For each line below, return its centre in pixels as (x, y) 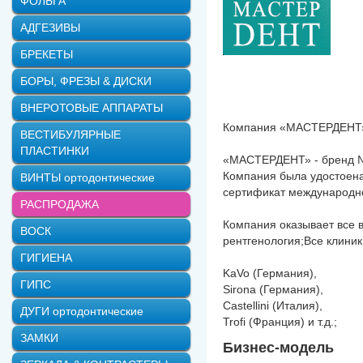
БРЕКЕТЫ (47, 54)
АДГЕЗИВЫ (50, 28)
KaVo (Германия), (270, 273)
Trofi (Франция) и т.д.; (280, 322)
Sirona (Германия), (273, 289)
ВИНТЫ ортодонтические (88, 177)
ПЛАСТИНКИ (55, 151)
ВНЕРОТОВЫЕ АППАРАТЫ (92, 108)
